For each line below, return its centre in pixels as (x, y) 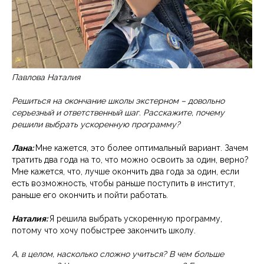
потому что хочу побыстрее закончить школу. (104, 231)
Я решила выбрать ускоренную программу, (136, 219)
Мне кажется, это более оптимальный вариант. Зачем (142, 148)
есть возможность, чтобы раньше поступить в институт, (123, 184)
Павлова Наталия (46, 77)
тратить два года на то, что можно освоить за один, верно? (130, 160)
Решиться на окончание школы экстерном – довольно (118, 101)
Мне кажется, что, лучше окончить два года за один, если (126, 172)
